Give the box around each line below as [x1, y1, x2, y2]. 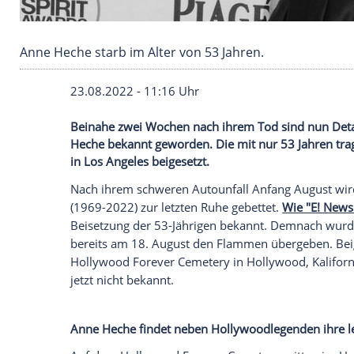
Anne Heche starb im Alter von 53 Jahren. [23, 198, 318, 219]
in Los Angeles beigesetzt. [85, 330, 253, 349]
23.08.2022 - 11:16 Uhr [85, 245, 240, 265]
